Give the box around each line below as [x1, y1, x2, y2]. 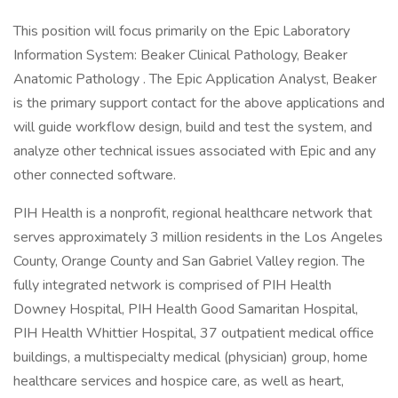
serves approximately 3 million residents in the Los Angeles [13, 227, 383, 247]
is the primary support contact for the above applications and [13, 93, 385, 113]
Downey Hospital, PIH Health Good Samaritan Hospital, [13, 299, 358, 319]
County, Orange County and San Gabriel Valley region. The [13, 251, 365, 271]
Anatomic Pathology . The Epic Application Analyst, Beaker [13, 69, 377, 89]
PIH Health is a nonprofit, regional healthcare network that [13, 203, 372, 223]
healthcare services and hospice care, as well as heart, [13, 371, 344, 391]
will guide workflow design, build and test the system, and [13, 117, 372, 137]
